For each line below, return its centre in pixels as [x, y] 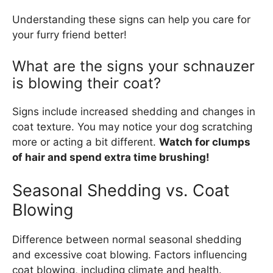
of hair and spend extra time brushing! [111, 158]
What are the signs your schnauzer [133, 66]
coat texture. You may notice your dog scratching [132, 127]
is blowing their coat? [87, 83]
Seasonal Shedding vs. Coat [121, 190]
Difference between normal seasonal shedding [127, 239]
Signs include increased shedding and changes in [134, 112]
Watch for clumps [205, 142]
